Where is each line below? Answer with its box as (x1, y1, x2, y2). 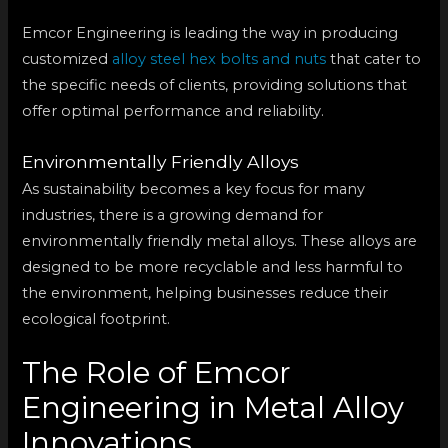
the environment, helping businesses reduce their (22, 283, 389, 302)
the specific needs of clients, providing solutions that (22, 76, 408, 95)
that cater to (326, 50, 422, 69)
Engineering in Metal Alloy (22, 390, 405, 426)
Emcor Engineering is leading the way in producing (22, 24, 399, 43)
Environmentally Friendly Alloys (22, 150, 300, 172)
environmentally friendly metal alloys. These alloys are (22, 231, 418, 250)
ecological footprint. (22, 309, 171, 328)
